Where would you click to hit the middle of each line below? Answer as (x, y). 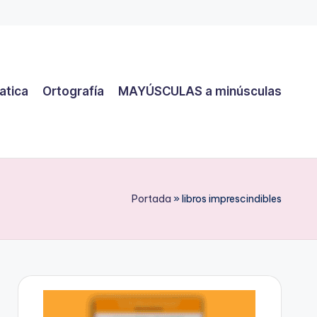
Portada (151, 199)
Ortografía (73, 91)
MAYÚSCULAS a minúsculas (200, 91)
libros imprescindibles (232, 199)
